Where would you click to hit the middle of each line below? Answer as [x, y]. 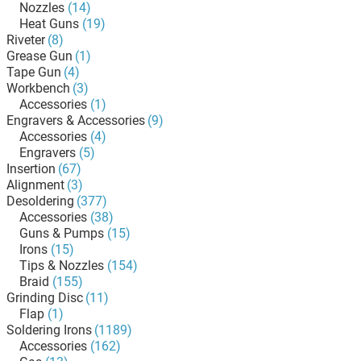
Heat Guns [49, 24]
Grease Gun [39, 56]
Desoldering [40, 201]
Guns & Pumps [62, 233]
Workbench [38, 88]
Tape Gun [34, 72]
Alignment [35, 185]
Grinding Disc [45, 298]
